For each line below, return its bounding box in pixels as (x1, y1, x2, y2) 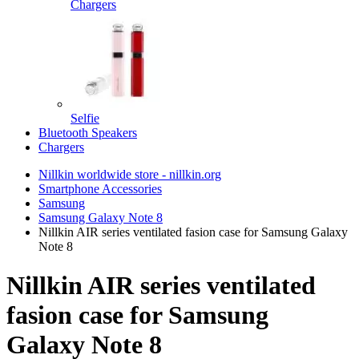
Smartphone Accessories (38, 182, 162, 196)
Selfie (71, 111, 99, 125)
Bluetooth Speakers (38, 126, 137, 139)
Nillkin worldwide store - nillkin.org (38, 167, 221, 181)
